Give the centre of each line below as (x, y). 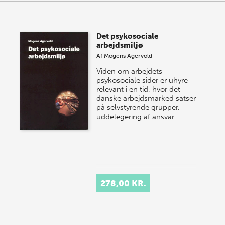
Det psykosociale (128, 36)
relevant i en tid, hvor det (139, 90)
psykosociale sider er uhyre (142, 81)
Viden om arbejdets (130, 72)
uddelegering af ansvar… (138, 117)
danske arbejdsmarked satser (146, 99)
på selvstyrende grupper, (138, 108)
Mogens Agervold (128, 56)
